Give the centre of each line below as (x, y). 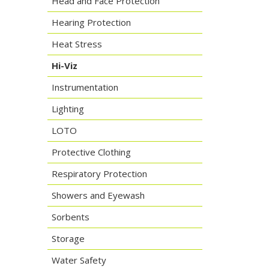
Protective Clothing (91, 152)
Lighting (68, 109)
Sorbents (70, 217)
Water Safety (79, 260)
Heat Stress (77, 44)
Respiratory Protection (99, 174)
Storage (68, 238)
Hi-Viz (64, 65)
